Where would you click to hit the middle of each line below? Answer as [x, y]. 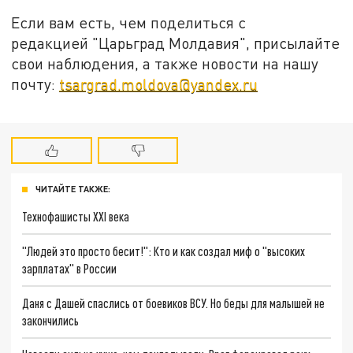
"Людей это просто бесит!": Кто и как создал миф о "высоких [164, 251]
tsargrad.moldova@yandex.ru [159, 84]
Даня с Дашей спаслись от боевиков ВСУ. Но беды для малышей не [174, 303]
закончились [51, 320]
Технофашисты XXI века [76, 217]
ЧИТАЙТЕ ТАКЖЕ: [73, 189]
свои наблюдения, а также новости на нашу [165, 63]
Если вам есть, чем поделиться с [129, 22]
